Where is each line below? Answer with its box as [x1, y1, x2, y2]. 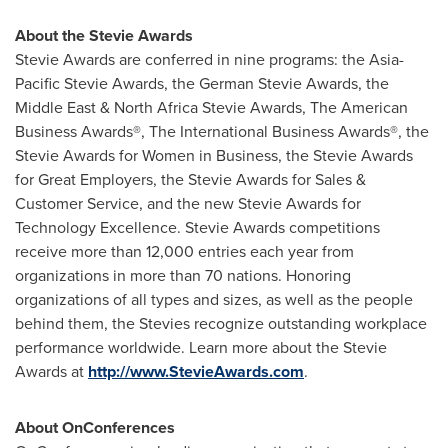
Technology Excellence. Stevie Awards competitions [15, 216, 380, 239]
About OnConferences [15, 416, 175, 439]
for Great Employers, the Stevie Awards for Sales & [15, 168, 366, 191]
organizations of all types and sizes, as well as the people [15, 288, 413, 311]
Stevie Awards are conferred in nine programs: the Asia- [15, 48, 404, 71]
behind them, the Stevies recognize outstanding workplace [15, 312, 427, 335]
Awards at [15, 360, 88, 383]
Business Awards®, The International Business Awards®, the [15, 120, 429, 143]
